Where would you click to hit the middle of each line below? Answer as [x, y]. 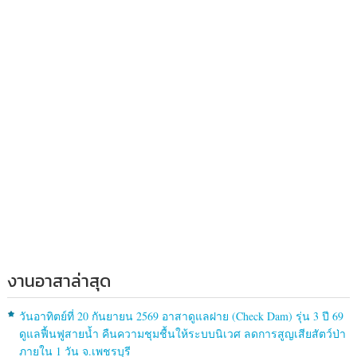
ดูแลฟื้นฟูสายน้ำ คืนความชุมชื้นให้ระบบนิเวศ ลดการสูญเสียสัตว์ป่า [182, 334]
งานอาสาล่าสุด [59, 281]
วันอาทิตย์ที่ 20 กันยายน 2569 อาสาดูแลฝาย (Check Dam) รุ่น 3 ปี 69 [181, 316]
